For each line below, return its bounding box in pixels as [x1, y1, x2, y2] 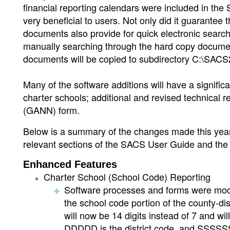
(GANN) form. [23, 103, 80, 117]
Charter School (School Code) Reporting [44, 170, 210, 183]
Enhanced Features [23, 159, 117, 170]
